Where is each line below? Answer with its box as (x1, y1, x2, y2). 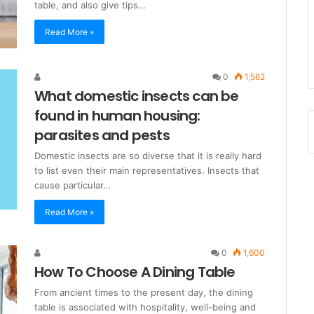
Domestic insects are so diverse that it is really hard (34, 150, 261, 162)
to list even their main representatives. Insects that (34, 165, 259, 177)
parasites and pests (34, 125, 170, 146)
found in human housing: (34, 106, 200, 126)
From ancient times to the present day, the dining (34, 287, 253, 299)
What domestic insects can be (34, 86, 239, 107)
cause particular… (34, 179, 111, 191)
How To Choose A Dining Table (34, 262, 235, 282)
